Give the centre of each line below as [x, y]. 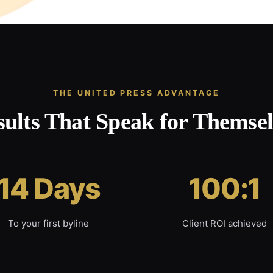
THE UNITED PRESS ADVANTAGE [136, 93]
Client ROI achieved [224, 224]
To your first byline [49, 224]
